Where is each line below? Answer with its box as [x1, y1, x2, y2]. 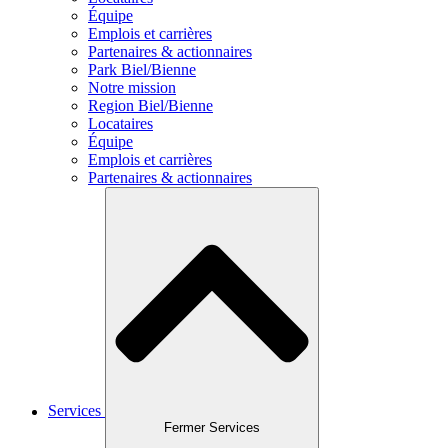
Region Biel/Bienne [88, 97, 213, 115]
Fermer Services [164, 419, 260, 435]
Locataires [88, 115, 153, 133]
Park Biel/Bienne [88, 61, 196, 79]
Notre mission [88, 79, 176, 97]
